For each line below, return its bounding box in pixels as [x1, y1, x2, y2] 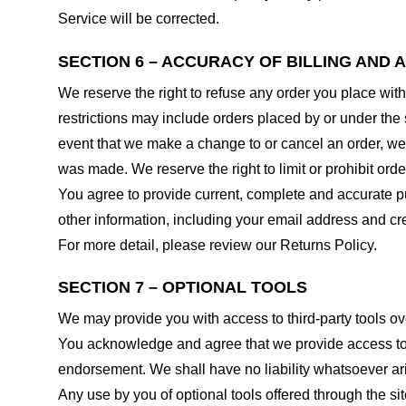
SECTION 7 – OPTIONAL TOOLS [58, 278, 307, 297]
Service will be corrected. [58, 10, 219, 26]
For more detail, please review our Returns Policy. [58, 237, 377, 253]
